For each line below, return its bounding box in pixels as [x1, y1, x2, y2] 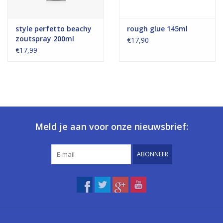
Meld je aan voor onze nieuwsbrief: [35, 120, 188, 132]
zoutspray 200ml [15, 33, 74, 43]
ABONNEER [136, 149, 168, 158]
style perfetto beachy [15, 23, 92, 33]
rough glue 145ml [127, 23, 188, 33]
